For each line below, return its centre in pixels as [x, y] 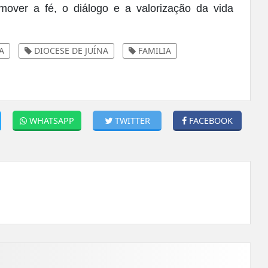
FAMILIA [154, 50]
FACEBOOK [211, 120]
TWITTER [132, 120]
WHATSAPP [52, 120]
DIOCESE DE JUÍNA [70, 50]
